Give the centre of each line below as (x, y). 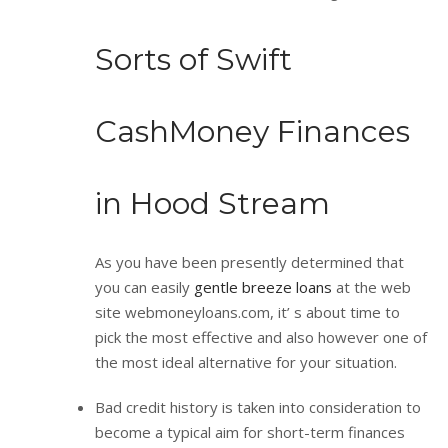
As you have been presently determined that (249, 261)
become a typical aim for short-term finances (250, 431)
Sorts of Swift (193, 59)
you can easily (144, 286)
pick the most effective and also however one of (261, 336)
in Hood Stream (212, 203)
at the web (371, 286)
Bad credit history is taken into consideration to (258, 406)
